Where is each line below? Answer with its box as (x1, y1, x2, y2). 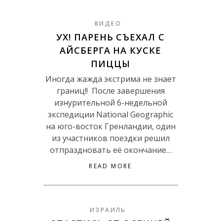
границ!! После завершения (56, 85, 165, 97)
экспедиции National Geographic (48, 109, 173, 120)
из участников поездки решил (51, 133, 170, 144)
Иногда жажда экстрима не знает (45, 74, 176, 85)
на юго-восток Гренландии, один (45, 121, 176, 132)
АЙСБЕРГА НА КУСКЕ (60, 44, 161, 57)
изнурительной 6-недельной (54, 97, 167, 109)
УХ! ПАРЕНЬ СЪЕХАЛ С (56, 31, 165, 43)
